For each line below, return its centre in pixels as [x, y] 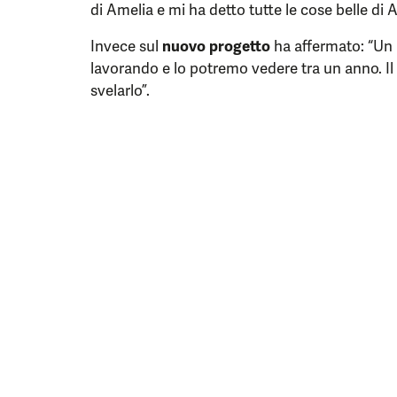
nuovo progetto [216, 46]
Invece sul [126, 46]
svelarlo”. [120, 90]
